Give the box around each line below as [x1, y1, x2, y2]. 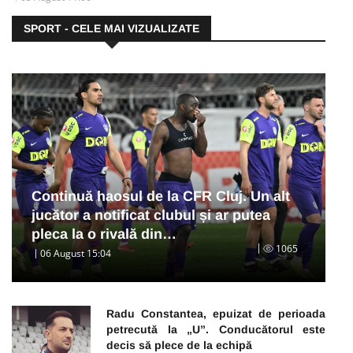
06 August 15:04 [40, 247, 111, 261]
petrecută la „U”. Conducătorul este [106, 323, 325, 336]
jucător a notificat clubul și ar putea [32, 207, 270, 224]
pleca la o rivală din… [32, 226, 176, 243]
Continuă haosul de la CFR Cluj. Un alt [32, 188, 290, 205]
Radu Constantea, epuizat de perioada [106, 307, 325, 321]
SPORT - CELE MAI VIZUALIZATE [24, 21, 199, 35]
